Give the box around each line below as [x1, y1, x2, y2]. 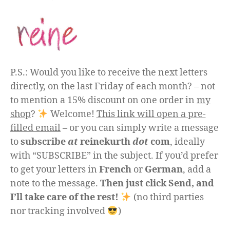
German [145, 163, 183, 176]
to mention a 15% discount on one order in [10, 94, 197, 106]
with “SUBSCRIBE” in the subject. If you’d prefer [10, 149, 218, 162]
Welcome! [48, 108, 97, 120]
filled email [10, 122, 61, 134]
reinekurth [78, 136, 132, 148]
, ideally [170, 136, 205, 148]
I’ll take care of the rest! [10, 191, 119, 203]
